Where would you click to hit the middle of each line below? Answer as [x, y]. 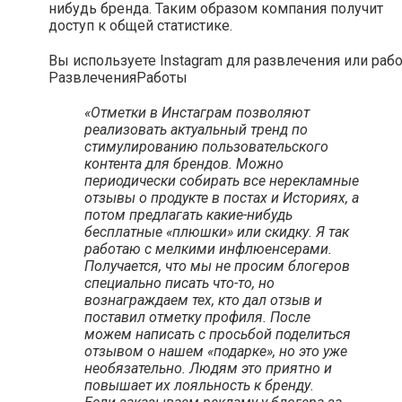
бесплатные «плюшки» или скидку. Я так [217, 232]
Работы [162, 77]
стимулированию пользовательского [206, 146]
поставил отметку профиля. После [197, 317]
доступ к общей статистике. [140, 25]
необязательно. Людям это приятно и [208, 368]
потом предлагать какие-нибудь [188, 214]
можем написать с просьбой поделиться [218, 334]
